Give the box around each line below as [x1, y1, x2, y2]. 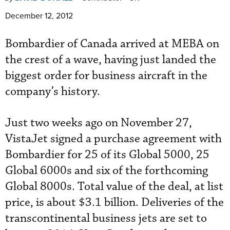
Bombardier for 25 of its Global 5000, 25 [5, 147, 209, 162]
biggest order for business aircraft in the [5, 68, 207, 83]
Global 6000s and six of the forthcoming [5, 163, 208, 178]
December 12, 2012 [5, 9, 73, 21]
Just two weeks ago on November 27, [5, 115, 192, 130]
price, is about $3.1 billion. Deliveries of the [5, 195, 224, 210]
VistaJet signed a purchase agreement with [5, 131, 222, 146]
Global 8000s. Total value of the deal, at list [5, 179, 223, 194]
